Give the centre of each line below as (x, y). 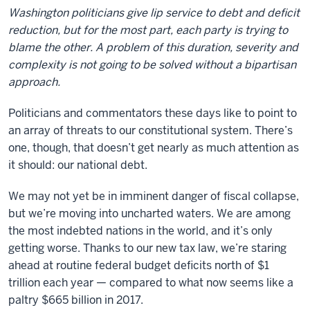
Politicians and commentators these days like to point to (153, 113)
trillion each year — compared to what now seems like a (151, 283)
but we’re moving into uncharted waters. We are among (149, 213)
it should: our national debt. (78, 165)
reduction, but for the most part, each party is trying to (148, 30)
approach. (34, 82)
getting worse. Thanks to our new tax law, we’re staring (147, 248)
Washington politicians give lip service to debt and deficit (154, 13)
